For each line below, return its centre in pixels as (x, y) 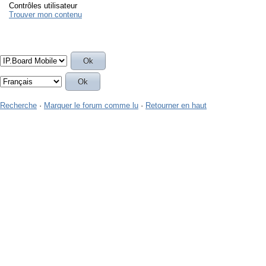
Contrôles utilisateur (43, 6)
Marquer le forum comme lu (91, 105)
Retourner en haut (176, 105)
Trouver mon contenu (45, 15)
